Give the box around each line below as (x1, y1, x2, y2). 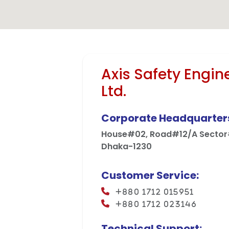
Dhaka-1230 (101, 141, 152, 152)
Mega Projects (90, 29, 139, 39)
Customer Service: (101, 168, 199, 182)
